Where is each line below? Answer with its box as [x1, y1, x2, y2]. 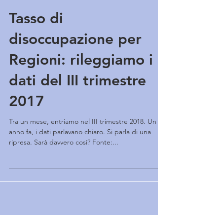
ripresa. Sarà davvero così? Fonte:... [9, 157, 118, 166]
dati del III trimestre [9, 91, 146, 109]
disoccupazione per [9, 50, 142, 68]
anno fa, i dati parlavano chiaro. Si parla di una [9, 147, 151, 156]
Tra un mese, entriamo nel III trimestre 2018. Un [9, 137, 156, 146]
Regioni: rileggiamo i [9, 71, 153, 88]
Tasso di [9, 29, 63, 47]
